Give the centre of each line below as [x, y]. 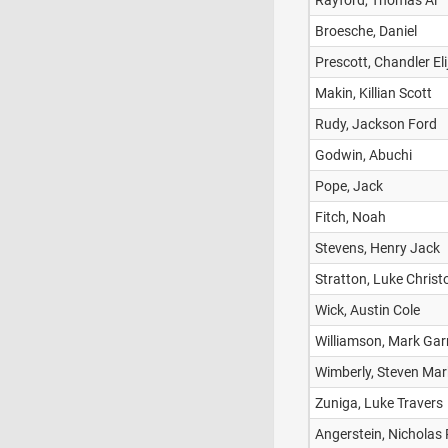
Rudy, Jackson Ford [376, 124]
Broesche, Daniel [366, 31]
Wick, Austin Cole [367, 310]
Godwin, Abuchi [363, 155]
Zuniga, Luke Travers [379, 403]
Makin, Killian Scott [373, 93]
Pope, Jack [349, 186]
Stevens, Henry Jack [377, 248]
